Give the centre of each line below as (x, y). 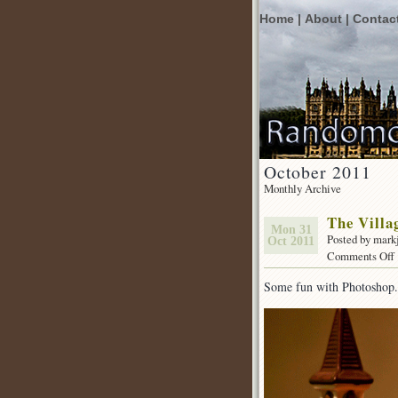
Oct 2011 (291, 241)
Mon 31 (291, 230)
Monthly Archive (302, 188)
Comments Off (361, 256)
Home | (280, 19)
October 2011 (318, 172)
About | (327, 19)
